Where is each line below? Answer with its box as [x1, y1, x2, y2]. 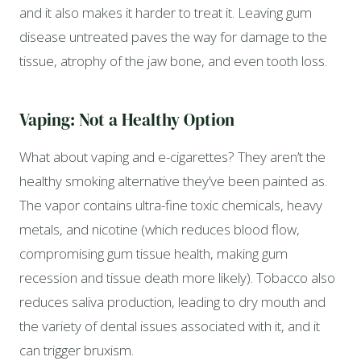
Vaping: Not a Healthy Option [19, 108, 234, 132]
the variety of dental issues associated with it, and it [19, 316, 320, 335]
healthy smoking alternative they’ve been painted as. [19, 171, 327, 190]
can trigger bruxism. [19, 340, 134, 359]
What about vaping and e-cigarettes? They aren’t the [19, 147, 326, 166]
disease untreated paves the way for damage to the [19, 27, 327, 46]
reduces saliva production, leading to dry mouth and [19, 292, 326, 311]
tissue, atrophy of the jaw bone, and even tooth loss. [19, 51, 327, 70]
